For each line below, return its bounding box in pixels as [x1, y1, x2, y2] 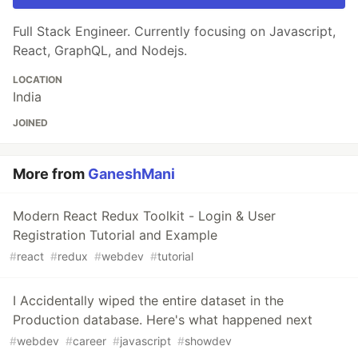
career [73, 334, 106, 348]
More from [13, 165, 88, 183]
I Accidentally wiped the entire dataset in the [13, 292, 284, 309]
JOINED [13, 117, 48, 129]
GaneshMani [88, 165, 175, 183]
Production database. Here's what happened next [13, 312, 312, 328]
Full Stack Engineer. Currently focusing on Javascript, [13, 23, 336, 40]
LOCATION [13, 74, 62, 86]
